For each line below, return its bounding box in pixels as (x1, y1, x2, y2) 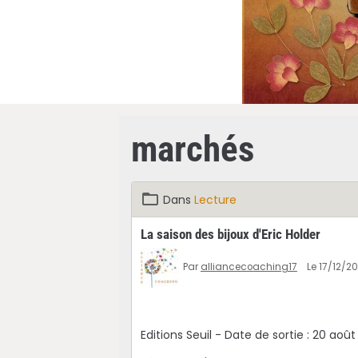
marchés (131, 128, 255, 170)
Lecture (193, 191, 237, 208)
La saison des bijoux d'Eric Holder (140, 225, 320, 242)
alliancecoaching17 (200, 260, 297, 273)
